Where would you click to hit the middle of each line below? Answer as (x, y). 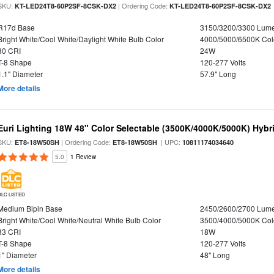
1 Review (83, 157)
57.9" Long (218, 74)
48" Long (215, 255)
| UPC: (170, 142)
